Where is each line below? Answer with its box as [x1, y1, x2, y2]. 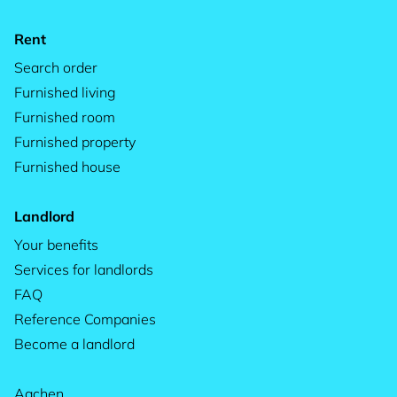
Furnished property [14, 133, 136, 151]
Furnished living [14, 83, 116, 101]
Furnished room [14, 108, 115, 126]
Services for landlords [14, 261, 153, 278]
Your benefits [14, 236, 98, 253]
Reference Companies [14, 310, 156, 328]
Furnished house [14, 158, 121, 175]
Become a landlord [14, 335, 135, 353]
